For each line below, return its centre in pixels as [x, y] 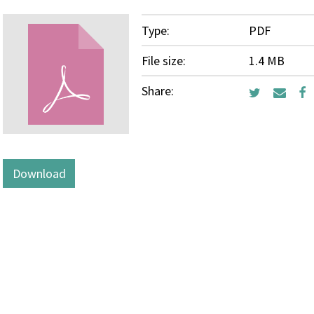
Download [39, 174]
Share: [158, 91]
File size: [164, 60]
